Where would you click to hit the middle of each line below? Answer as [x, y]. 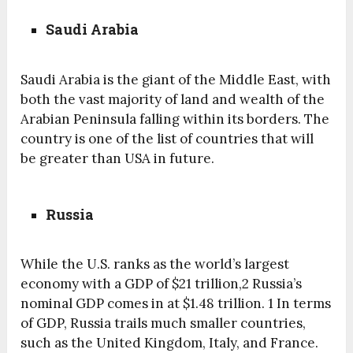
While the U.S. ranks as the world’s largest [155, 264]
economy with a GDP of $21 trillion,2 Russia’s [162, 284]
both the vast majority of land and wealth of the [173, 100]
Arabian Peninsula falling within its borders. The [175, 119]
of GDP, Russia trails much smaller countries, [163, 323]
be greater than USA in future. [118, 159]
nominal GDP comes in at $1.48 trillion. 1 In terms [176, 304]
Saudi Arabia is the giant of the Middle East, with [176, 80]
